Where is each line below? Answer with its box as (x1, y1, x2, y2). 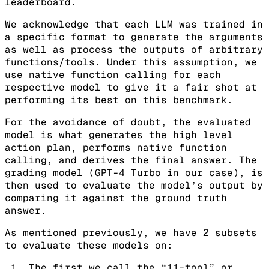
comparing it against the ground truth (5, 191, 227, 204)
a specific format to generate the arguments (5, 30, 263, 43)
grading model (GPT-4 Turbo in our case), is (5, 166, 263, 179)
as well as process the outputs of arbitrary (5, 43, 263, 56)
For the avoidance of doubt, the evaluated (5, 115, 251, 128)
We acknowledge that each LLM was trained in (5, 17, 263, 31)
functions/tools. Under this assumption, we (5, 55, 257, 68)
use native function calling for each (5, 68, 221, 81)
